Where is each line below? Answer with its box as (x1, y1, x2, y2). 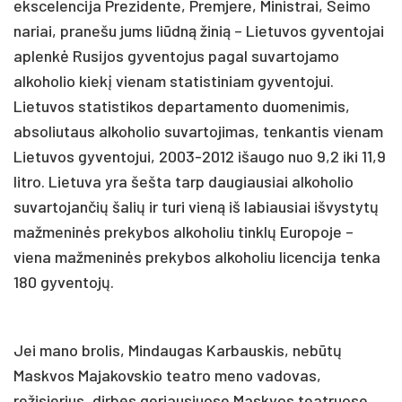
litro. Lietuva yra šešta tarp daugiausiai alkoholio (13, 170, 354, 191)
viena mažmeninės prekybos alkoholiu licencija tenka (13, 246, 380, 267)
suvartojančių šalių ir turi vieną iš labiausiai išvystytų (13, 196, 379, 216)
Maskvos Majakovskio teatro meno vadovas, (13, 364, 321, 385)
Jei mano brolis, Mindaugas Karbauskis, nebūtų (13, 339, 342, 360)
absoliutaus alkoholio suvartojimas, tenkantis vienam (13, 120, 383, 141)
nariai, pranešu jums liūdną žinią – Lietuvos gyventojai (13, 20, 384, 40)
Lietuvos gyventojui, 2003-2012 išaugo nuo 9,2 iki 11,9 (13, 145, 386, 166)
